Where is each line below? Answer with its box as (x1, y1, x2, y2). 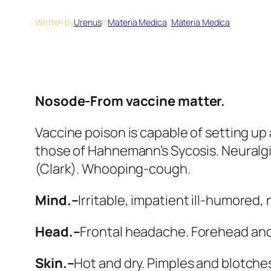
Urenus (74, 16, 102, 28)
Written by (35, 16, 74, 28)
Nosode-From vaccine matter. (35, 91, 226, 110)
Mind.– (35, 191, 79, 209)
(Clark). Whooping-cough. (35, 159, 191, 178)
